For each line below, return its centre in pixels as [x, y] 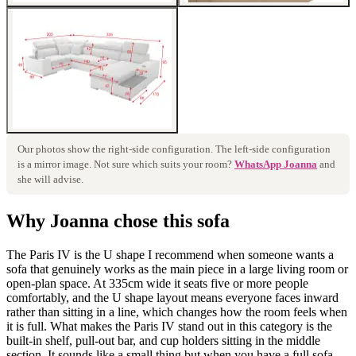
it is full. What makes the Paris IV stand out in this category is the [169, 326]
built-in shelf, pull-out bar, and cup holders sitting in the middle [163, 340]
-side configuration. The [182, 149]
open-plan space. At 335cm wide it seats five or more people [157, 283]
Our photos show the [63, 149]
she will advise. [50, 180]
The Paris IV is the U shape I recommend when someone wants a [170, 254]
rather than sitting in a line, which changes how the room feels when [177, 311]
